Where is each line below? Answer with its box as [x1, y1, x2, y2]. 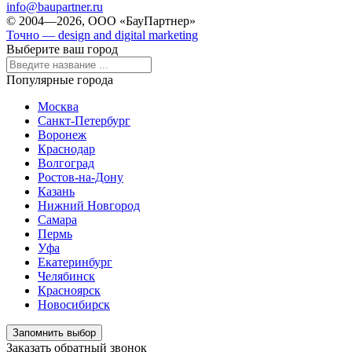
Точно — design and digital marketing [6, 27, 198, 42]
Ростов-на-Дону [38, 170, 123, 184]
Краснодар [38, 141, 95, 156]
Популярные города [6, 72, 113, 86]
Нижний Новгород [38, 198, 140, 212]
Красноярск [38, 283, 101, 297]
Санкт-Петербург [38, 113, 130, 127]
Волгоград [38, 156, 94, 170]
